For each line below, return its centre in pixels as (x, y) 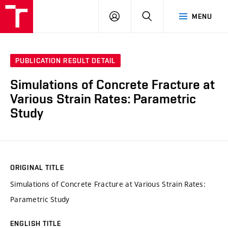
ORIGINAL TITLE (37, 167)
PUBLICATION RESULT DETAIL (65, 61)
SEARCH (166, 16)
